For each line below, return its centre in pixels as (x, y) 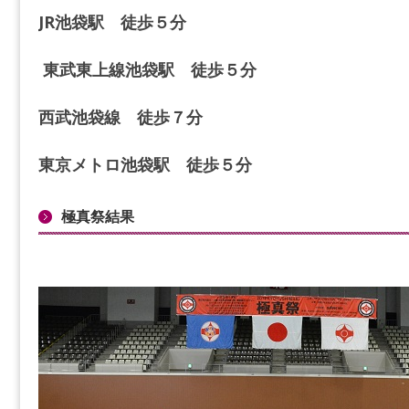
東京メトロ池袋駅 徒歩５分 (145, 164)
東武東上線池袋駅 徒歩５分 (147, 69)
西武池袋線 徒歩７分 (120, 117)
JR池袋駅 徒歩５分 (112, 22)
